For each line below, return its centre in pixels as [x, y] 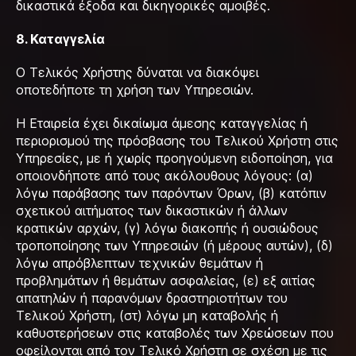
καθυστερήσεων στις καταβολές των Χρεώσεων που [175, 333]
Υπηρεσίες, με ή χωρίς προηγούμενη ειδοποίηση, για [174, 158]
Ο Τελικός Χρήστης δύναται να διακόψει [137, 72]
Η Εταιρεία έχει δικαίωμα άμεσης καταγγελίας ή [162, 123]
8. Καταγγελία [60, 39]
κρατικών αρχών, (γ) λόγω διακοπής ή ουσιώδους [167, 228]
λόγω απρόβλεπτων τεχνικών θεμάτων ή [139, 263]
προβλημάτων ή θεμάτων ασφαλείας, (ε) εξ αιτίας [166, 281]
